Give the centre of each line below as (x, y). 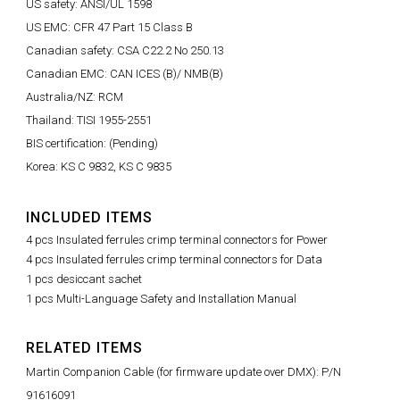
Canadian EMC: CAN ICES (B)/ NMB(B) (125, 73)
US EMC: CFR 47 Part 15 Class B (109, 27)
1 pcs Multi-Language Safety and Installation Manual (161, 298)
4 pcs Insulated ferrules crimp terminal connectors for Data (174, 259)
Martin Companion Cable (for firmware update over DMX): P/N (183, 371)
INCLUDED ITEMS (89, 217)
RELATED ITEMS (84, 347)
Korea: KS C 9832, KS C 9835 (99, 166)
